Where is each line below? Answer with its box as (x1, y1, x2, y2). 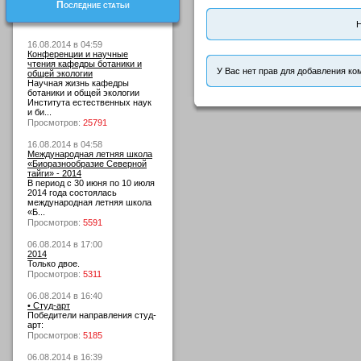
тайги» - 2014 (27, 168, 81, 178)
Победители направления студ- (27, 310, 156, 320)
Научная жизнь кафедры (27, 78, 129, 88)
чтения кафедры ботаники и (27, 59, 142, 68)
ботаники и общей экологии (27, 88, 139, 98)
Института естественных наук (27, 98, 151, 107)
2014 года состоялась (27, 188, 117, 197)
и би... (27, 107, 52, 117)
